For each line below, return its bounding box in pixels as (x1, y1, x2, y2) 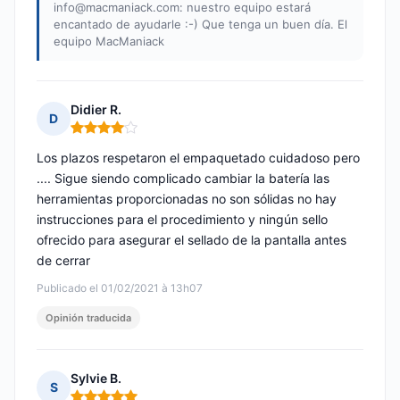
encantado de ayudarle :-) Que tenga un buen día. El (54, 17, 347, 32)
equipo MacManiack (54, 34, 164, 49)
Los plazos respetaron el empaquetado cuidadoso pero (37, 150, 360, 166)
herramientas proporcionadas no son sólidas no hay (37, 191, 337, 207)
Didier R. (71, 102, 121, 118)
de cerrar (37, 253, 90, 269)
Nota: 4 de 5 (70, 126, 146, 144)
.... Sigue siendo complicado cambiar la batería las (37, 171, 329, 187)
